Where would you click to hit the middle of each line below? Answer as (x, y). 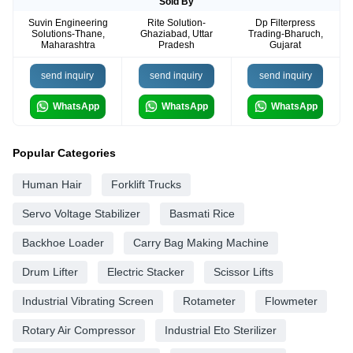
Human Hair (52, 184)
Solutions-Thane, (68, 33)
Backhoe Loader (63, 242)
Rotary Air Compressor (79, 330)
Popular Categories (64, 152)
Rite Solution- (176, 22)
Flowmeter (291, 301)
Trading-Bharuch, (285, 33)
